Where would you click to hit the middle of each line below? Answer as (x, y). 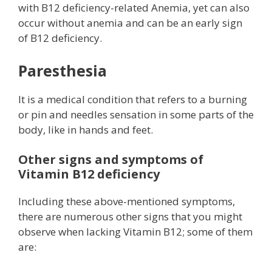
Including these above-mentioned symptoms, (127, 202)
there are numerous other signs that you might (130, 217)
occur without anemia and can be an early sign (130, 23)
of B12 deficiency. (60, 38)
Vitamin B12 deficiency (89, 174)
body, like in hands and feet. (86, 129)
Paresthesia (63, 70)
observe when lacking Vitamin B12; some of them (135, 232)
